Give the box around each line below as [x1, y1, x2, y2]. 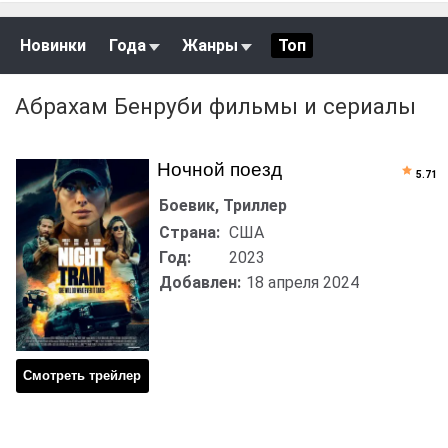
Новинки [20, 35, 86, 55]
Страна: [158, 222, 220, 242]
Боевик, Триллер [158, 195, 287, 215]
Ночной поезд [156, 158, 282, 180]
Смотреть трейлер [23, 368, 142, 384]
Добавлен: [158, 272, 241, 292]
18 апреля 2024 [245, 272, 359, 292]
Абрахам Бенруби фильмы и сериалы [15, 92, 416, 119]
